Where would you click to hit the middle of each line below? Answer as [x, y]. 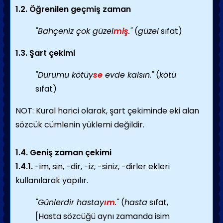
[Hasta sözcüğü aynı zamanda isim [103, 216]
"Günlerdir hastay [70, 202]
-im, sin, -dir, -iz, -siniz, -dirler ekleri [101, 167]
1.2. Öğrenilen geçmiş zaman [73, 9]
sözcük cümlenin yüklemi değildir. [80, 125]
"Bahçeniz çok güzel [74, 31]
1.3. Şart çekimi [45, 53]
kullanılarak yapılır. [52, 180]
